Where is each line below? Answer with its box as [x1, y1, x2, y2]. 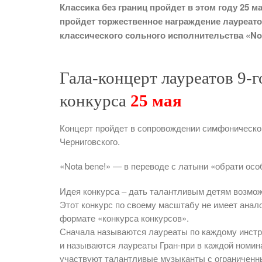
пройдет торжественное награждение [60, 15, 223, 28]
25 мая [130, 91, 182, 110]
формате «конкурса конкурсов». [60, 211, 189, 224]
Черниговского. [60, 135, 120, 147]
